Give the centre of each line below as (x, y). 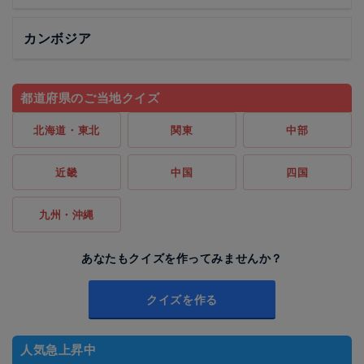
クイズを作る (182, 300)
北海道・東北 (67, 130)
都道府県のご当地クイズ (90, 98)
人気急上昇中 (58, 350)
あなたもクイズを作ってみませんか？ (182, 258)
